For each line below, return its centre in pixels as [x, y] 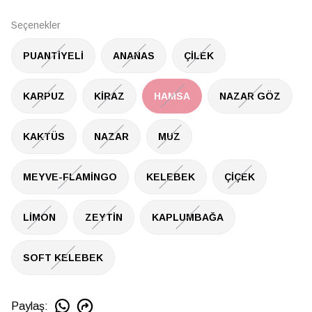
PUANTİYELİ [53, 55]
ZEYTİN [104, 217]
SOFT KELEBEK [63, 257]
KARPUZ [44, 96]
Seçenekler [36, 25]
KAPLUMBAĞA [188, 217]
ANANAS [134, 55]
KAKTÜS [44, 136]
